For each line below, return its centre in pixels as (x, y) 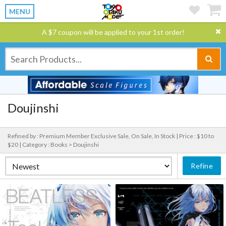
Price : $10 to (196, 136)
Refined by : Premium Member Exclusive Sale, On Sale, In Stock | (93, 136)
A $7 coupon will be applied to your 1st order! (113, 32)
